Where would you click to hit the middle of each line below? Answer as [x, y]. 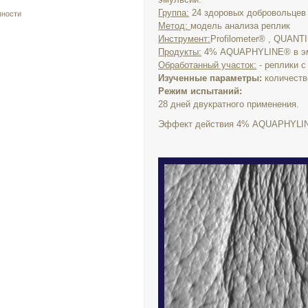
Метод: [175, 26]
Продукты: [180, 52]
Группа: [174, 13]
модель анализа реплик [241, 26]
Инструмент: [185, 39]
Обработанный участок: [208, 65]
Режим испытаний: [200, 91]
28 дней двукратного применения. [229, 104]
